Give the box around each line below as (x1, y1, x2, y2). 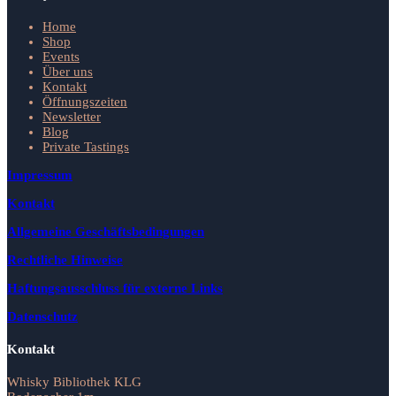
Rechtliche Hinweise (7, 252, 123, 267)
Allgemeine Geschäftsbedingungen (7, 224, 204, 239)
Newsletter (42, 109, 101, 124)
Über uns (42, 64, 93, 79)
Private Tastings (42, 139, 129, 154)
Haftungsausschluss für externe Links (7, 280, 223, 295)
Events (42, 49, 80, 64)
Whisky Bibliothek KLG (7, 374, 141, 389)
